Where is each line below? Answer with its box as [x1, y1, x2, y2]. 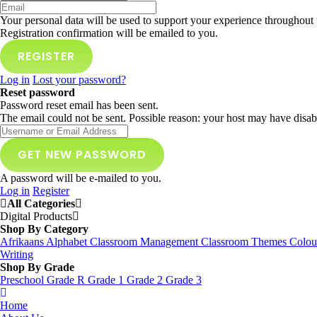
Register [33, 185, 69, 197]
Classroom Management [90, 236, 198, 248]
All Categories [7, 197, 75, 209]
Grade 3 [166, 274, 202, 286]
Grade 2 [127, 274, 163, 286]
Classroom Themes [201, 236, 287, 248]
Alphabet [46, 236, 87, 248]
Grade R [47, 274, 85, 286]
